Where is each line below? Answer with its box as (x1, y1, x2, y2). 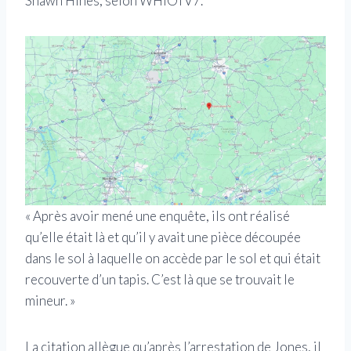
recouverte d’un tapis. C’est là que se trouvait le (25, 271, 295, 288)
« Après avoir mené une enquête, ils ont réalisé (25, 208, 290, 225)
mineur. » (25, 292, 75, 309)
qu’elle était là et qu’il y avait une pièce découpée (25, 229, 301, 246)
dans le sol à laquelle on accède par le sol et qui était (25, 250, 320, 267)
